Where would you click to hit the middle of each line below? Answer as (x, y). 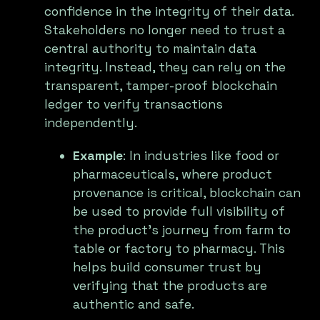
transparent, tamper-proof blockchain (161, 86)
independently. (91, 123)
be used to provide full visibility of (179, 212)
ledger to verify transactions (134, 105)
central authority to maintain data (151, 49)
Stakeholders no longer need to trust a (165, 30)
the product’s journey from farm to (182, 230)
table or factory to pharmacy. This (179, 249)
